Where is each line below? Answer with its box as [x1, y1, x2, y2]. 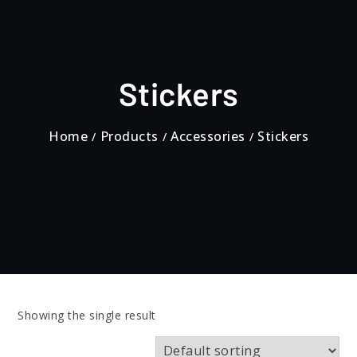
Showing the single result [18, 308, 156, 323]
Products [100, 127, 159, 145]
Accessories [171, 127, 245, 145]
